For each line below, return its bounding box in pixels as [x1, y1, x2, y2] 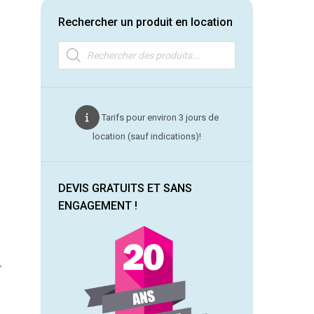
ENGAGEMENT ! [58, 199, 138, 212]
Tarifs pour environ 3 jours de [102, 112, 219, 123]
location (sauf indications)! [93, 131, 202, 142]
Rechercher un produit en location [58, 15, 233, 29]
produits [57, 58, 93, 69]
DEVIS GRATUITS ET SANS [58, 182, 193, 195]
